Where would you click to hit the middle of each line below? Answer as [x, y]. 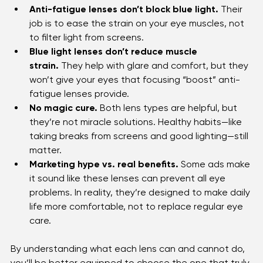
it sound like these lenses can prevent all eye [129, 191]
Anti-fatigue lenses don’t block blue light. [124, 22]
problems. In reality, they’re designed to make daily [141, 205]
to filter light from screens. [87, 50]
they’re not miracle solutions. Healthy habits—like [137, 134]
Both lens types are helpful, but [168, 120]
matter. [45, 163]
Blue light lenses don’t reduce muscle [114, 64]
